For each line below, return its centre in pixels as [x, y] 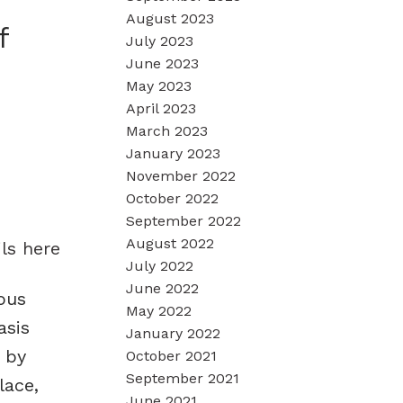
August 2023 [170, 18]
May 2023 [159, 85]
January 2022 [174, 333]
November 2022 [181, 175]
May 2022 [159, 310]
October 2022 [173, 198]
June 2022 [163, 288]
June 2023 [163, 63]
